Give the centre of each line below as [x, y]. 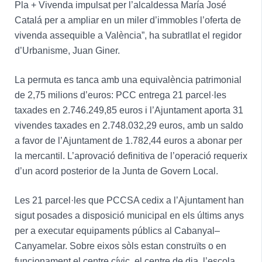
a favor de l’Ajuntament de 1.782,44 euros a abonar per [128, 140]
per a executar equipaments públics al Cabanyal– [117, 230]
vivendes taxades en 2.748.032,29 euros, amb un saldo [129, 125]
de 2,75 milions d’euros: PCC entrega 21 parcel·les [120, 95]
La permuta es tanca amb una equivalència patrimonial [128, 80]
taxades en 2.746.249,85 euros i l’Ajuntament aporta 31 [129, 110]
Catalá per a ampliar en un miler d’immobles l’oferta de [127, 20]
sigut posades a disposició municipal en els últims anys [129, 215]
